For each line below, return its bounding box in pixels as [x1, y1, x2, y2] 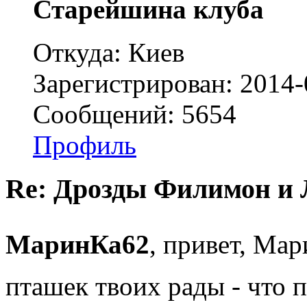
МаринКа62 [5, 230, 149, 260]
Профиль [33, 130, 136, 160]
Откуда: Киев [33, 37, 184, 67]
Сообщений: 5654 [33, 99, 236, 129]
